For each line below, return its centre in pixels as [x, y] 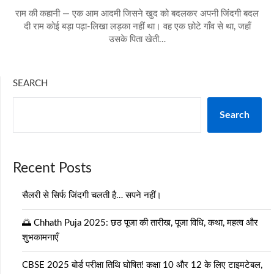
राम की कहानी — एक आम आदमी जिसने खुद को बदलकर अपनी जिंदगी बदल [137, 14]
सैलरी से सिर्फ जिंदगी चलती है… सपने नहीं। [92, 195]
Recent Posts [52, 168]
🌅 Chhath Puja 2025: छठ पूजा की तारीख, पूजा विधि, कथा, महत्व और [140, 223]
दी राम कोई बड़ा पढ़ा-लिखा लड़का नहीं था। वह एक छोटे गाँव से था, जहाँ [137, 27]
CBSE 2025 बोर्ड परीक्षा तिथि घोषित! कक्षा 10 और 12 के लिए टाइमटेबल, [142, 265]
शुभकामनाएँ [40, 238]
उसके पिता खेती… [137, 39]
